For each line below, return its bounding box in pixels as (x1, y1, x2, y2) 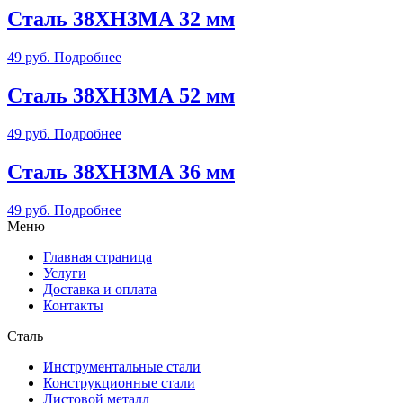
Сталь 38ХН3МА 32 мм (7, 7, 235, 31)
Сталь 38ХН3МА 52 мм (7, 83, 235, 107)
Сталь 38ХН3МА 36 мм (7, 159, 235, 184)
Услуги (43, 264, 86, 281)
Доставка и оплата (43, 281, 157, 297)
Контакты (43, 297, 103, 313)
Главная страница (43, 248, 152, 264)
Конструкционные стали (43, 374, 195, 390)
